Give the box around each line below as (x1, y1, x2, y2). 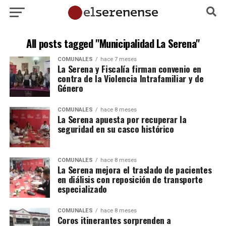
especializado (57, 182, 107, 195)
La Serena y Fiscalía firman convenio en (57, 62, 201, 75)
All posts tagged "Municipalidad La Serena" (26, 35, 200, 51)
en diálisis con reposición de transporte (57, 173, 203, 186)
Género (57, 81, 83, 94)
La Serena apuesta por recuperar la (57, 112, 187, 126)
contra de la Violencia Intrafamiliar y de (57, 72, 204, 85)
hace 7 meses (100, 56, 137, 63)
